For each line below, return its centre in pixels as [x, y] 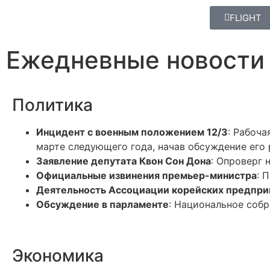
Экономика [58, 256]
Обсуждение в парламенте [102, 204]
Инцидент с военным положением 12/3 [132, 132]
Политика [52, 105]
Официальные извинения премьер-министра [146, 175]
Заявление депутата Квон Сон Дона [124, 161]
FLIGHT [246, 18]
